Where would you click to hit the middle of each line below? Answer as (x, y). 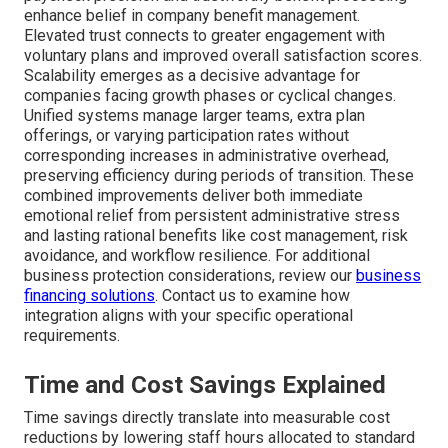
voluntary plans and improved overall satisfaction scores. (223, 56)
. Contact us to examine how (252, 296)
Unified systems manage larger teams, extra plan (194, 116)
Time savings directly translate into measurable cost (207, 418)
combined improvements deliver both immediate (193, 196)
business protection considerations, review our (190, 276)
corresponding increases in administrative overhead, (206, 156)
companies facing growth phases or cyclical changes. (210, 96)
